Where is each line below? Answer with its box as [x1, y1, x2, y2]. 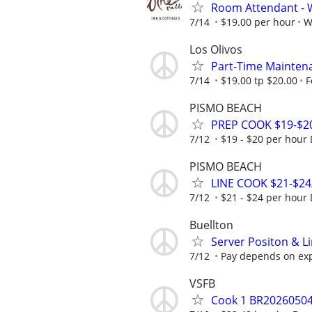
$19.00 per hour [221, 15, 295, 29]
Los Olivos [189, 41, 242, 57]
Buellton [189, 217, 233, 233]
